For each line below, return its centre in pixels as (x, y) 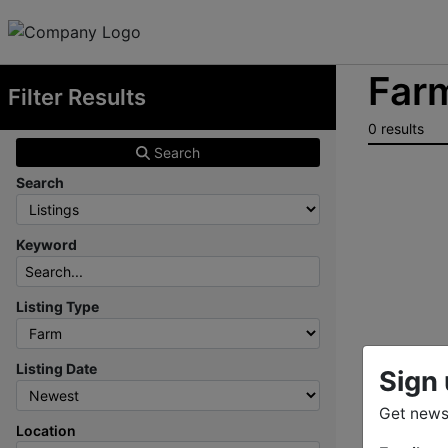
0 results (396, 128)
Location (46, 430)
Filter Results (77, 97)
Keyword (46, 244)
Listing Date (56, 368)
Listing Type (57, 306)
